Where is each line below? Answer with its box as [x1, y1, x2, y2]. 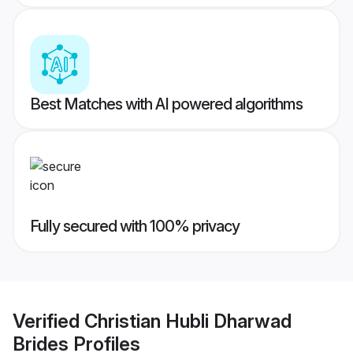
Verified [13, 309, 84, 333]
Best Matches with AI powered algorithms [30, 95, 303, 114]
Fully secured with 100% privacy [30, 217, 240, 236]
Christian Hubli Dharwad [84, 309, 292, 333]
